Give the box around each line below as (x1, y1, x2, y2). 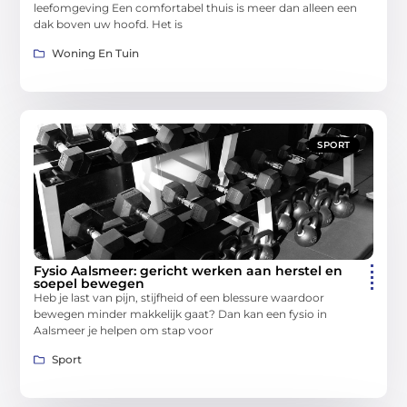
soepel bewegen (34, 275, 145, 293)
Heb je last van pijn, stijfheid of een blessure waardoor (34, 291, 325, 305)
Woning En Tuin (52, 46, 140, 61)
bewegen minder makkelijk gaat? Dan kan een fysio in (34, 307, 328, 322)
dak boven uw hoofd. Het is (34, 16, 184, 31)
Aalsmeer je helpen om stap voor (34, 323, 214, 338)
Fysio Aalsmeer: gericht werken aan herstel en (34, 263, 343, 280)
